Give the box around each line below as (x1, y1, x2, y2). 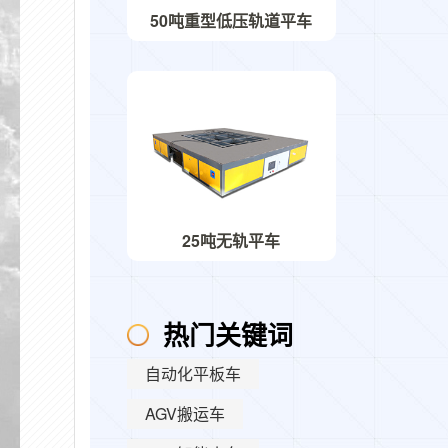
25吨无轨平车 (182, 229, 281, 253)
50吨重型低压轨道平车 (150, 8, 313, 32)
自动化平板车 (144, 362, 241, 386)
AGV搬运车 (144, 402, 225, 426)
